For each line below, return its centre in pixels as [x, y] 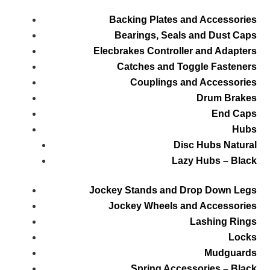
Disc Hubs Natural [215, 145]
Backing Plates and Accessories [183, 20]
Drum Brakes [226, 98]
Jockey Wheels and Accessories [182, 206]
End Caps [234, 114]
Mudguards [230, 253]
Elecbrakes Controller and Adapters [175, 51]
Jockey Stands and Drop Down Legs [173, 190]
